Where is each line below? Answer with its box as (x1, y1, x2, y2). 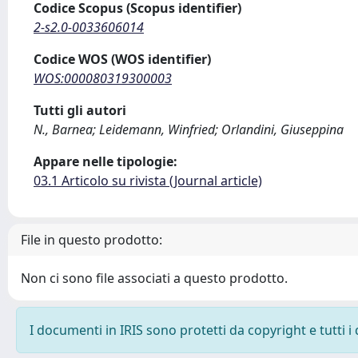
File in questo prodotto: (21, 231, 162, 249)
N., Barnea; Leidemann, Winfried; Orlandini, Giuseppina (34, 121, 344, 138)
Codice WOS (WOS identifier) (34, 50, 211, 68)
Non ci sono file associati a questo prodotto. (21, 269, 288, 287)
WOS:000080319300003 (34, 70, 172, 87)
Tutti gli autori (34, 101, 126, 119)
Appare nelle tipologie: (34, 153, 177, 170)
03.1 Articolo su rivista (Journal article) (34, 172, 262, 189)
